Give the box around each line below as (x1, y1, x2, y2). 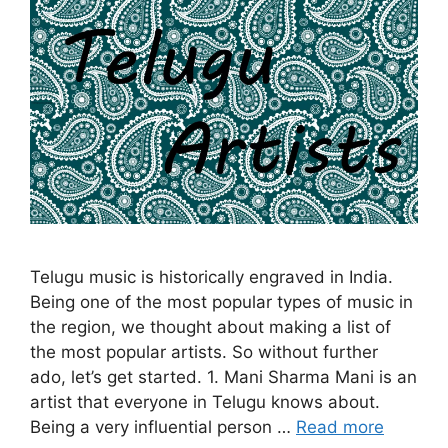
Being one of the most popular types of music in (30, 292, 413, 313)
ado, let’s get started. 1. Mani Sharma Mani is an (30, 367, 417, 388)
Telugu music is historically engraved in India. (30, 267, 393, 288)
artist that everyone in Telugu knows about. (30, 392, 380, 413)
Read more (296, 417, 384, 438)
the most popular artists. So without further (30, 342, 378, 363)
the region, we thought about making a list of (30, 317, 391, 338)
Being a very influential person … (30, 417, 296, 438)
